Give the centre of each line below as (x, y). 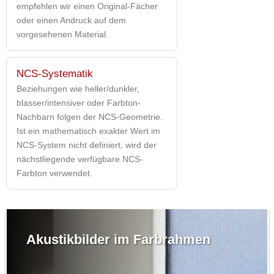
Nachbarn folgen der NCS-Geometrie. (90, 117)
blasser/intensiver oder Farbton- (79, 102)
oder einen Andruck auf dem (71, 20)
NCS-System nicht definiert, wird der (87, 145)
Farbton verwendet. (54, 173)
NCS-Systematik (55, 73)
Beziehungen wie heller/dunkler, (78, 88)
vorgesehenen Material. (62, 34)
